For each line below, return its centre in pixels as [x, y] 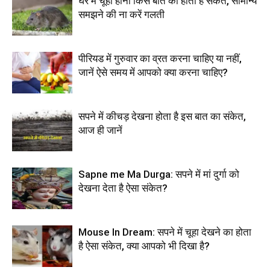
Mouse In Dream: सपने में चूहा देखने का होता [165, 232]
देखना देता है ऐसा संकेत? [123, 188]
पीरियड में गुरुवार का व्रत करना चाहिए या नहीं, [160, 59]
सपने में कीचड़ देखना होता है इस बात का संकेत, [162, 117]
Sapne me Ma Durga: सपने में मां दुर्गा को [159, 174]
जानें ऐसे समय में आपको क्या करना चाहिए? [153, 73]
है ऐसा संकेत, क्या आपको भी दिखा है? [144, 246]
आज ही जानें [100, 130]
